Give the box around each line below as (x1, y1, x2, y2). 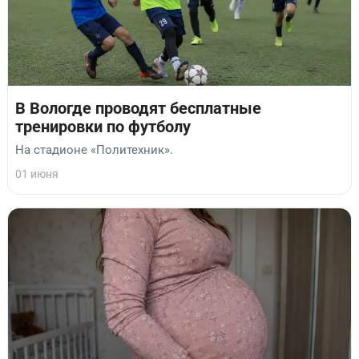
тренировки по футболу (15, 118, 191, 137)
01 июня (15, 167, 58, 180)
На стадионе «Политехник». (15, 142, 173, 157)
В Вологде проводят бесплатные (15, 99, 261, 119)
